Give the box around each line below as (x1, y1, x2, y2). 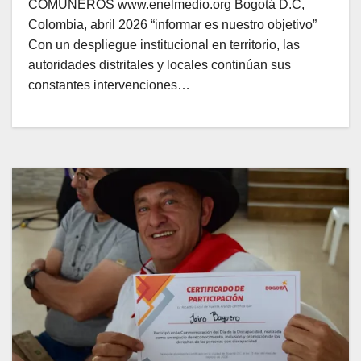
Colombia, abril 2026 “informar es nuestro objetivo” (28, 18, 317, 31)
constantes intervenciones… (28, 78, 190, 92)
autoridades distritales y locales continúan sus (28, 58, 291, 72)
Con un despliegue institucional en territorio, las (28, 38, 300, 52)
